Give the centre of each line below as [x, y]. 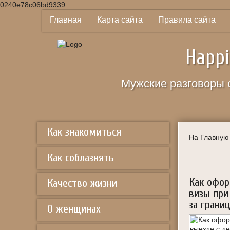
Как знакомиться [84, 132]
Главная [66, 20]
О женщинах [74, 209]
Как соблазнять [81, 158]
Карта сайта [120, 20]
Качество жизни [82, 183]
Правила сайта [187, 20]
